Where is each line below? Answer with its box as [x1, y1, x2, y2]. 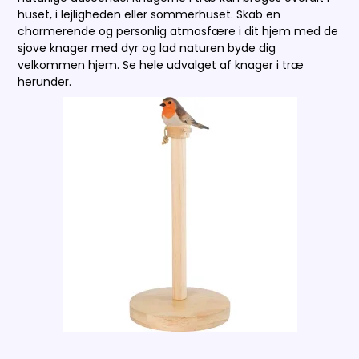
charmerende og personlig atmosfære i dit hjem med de [18, 23, 339, 40]
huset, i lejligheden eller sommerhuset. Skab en [18, 6, 281, 23]
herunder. [18, 74, 72, 91]
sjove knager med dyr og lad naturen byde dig [18, 40, 276, 57]
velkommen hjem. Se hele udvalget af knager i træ [18, 57, 305, 74]
